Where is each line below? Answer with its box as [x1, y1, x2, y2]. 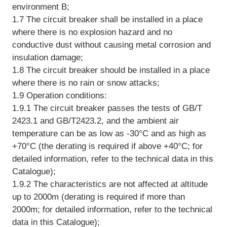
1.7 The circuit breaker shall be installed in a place [12, 14, 203, 24]
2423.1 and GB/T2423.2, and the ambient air [12, 116, 179, 126]
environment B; [12, 2, 69, 12]
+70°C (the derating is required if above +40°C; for [12, 141, 203, 151]
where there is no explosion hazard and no [12, 27, 172, 37]
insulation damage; [12, 52, 83, 62]
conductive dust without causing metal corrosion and [12, 40, 211, 50]
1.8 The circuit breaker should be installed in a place [12, 65, 210, 75]
